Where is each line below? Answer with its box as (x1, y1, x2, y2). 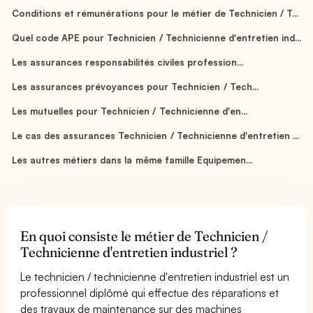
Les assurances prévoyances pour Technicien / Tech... (12, 80, 259, 92)
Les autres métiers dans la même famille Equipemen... (12, 154, 252, 166)
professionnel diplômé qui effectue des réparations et (20, 285, 279, 300)
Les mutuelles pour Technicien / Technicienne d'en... (12, 105, 247, 117)
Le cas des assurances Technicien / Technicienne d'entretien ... (12, 129, 299, 141)
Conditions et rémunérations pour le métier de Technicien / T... (12, 7, 298, 19)
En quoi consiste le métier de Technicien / (20, 227, 269, 245)
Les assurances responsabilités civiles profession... (12, 56, 244, 68)
